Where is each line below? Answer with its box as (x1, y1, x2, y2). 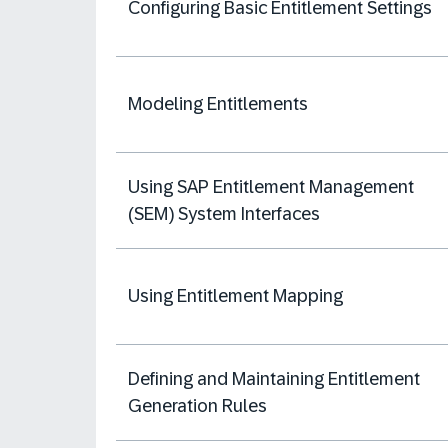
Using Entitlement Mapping (128, 286, 343, 306)
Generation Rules (128, 395, 267, 416)
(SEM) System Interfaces (128, 203, 320, 224)
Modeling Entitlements (128, 94, 308, 114)
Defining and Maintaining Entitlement (128, 368, 420, 389)
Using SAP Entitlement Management (128, 176, 414, 197)
